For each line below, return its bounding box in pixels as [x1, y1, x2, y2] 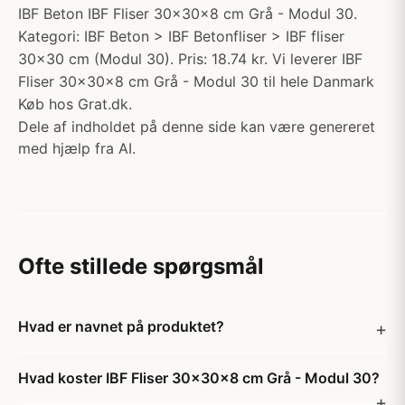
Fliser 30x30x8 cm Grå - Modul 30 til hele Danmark [18, 72, 374, 90]
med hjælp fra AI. [18, 139, 136, 157]
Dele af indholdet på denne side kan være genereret [18, 118, 375, 136]
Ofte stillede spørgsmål [18, 253, 264, 279]
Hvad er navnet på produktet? [18, 317, 224, 335]
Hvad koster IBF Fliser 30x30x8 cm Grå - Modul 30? [18, 369, 380, 387]
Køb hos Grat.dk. [18, 95, 132, 113]
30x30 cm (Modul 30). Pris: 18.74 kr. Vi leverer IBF [18, 50, 363, 68]
